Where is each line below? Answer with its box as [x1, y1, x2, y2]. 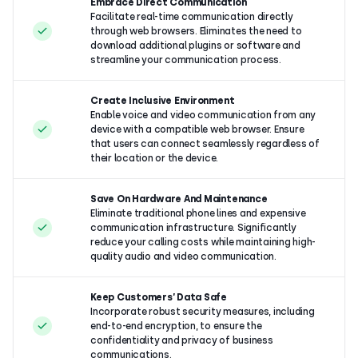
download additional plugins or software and [90, 39, 300, 51]
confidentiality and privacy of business [90, 334, 273, 346]
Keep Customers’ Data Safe [90, 291, 227, 303]
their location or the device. [90, 152, 219, 164]
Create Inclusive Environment [90, 94, 235, 106]
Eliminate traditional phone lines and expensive [90, 207, 306, 219]
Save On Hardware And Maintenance [90, 193, 268, 205]
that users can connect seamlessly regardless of [90, 137, 320, 149]
